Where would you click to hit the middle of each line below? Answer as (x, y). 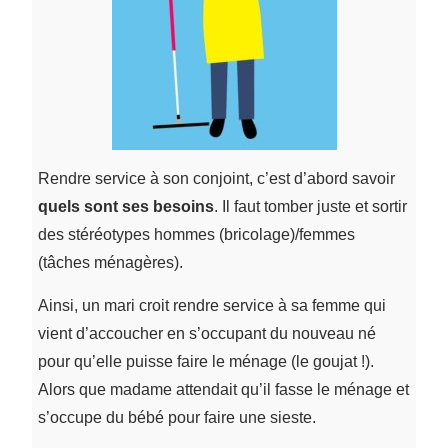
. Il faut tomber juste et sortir (310, 206)
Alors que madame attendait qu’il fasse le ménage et (223, 389)
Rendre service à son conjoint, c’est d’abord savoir (216, 178)
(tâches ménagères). (110, 262)
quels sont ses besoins (125, 206)
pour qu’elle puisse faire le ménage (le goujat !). (205, 361)
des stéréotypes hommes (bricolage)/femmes (196, 234)
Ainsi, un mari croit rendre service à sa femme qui (211, 305)
